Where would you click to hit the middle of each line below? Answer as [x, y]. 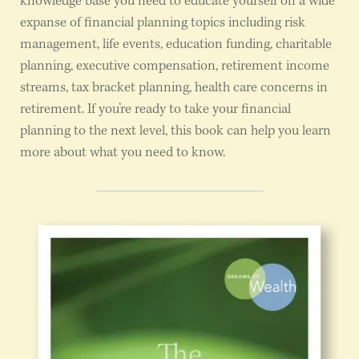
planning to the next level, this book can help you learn [175, 131]
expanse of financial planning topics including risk [163, 23]
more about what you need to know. [123, 153]
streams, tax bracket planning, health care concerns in [174, 88]
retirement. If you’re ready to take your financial [155, 110]
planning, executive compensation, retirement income [175, 67]
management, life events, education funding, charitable [176, 45]
